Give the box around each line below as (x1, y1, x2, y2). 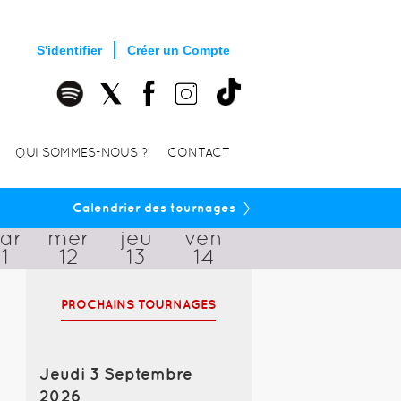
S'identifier (36, 43, 102, 57)
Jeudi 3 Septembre (38, 363, 192, 383)
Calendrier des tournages (73, 200, 235, 215)
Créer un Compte (126, 43, 230, 57)
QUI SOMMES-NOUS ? (14, 144, 148, 159)
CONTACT (166, 144, 230, 159)
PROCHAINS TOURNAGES (61, 296, 217, 311)
